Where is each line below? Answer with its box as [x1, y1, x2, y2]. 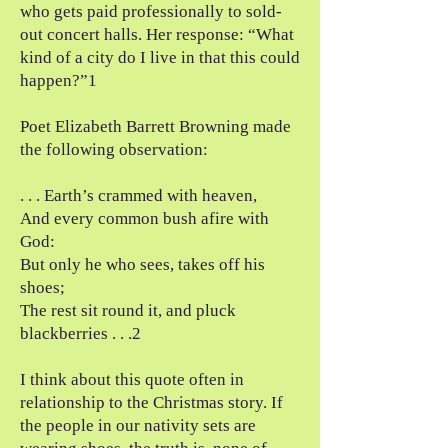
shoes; [20, 278, 65, 297]
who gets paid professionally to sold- [20, 2, 282, 21]
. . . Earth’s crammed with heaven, [20, 186, 257, 205]
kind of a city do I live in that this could [20, 48, 300, 67]
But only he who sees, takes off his [20, 255, 265, 274]
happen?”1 [20, 71, 97, 90]
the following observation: [20, 140, 208, 159]
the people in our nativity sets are [20, 416, 256, 435]
